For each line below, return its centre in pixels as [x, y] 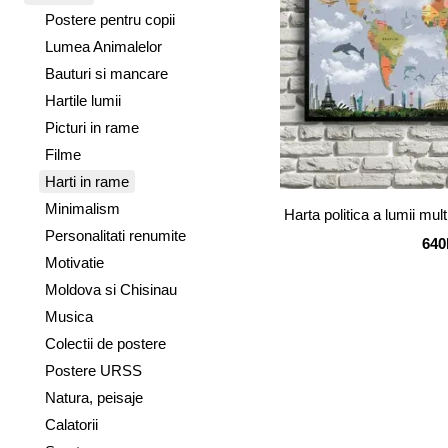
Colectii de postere [105, 343]
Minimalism [82, 208]
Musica [69, 316]
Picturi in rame [92, 127]
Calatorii [71, 424]
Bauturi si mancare [106, 73]
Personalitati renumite [115, 235]
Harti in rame [87, 181]
